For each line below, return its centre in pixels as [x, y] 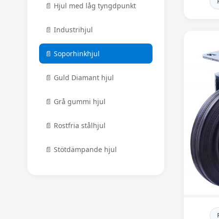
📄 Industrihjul [69, 30]
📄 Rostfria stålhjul [75, 125]
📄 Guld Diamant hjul [79, 77]
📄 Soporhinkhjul [72, 54]
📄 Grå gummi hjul [75, 101]
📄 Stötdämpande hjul [81, 149]
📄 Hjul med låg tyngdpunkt [90, 6]
